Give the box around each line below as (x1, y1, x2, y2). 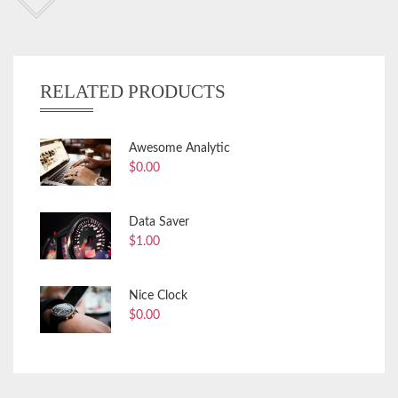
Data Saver (129, 216, 189, 229)
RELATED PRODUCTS (40, 81, 226, 102)
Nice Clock (129, 290, 187, 303)
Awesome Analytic (129, 142, 230, 155)
